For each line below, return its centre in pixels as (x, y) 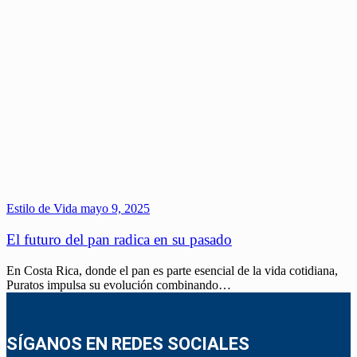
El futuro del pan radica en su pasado (119, 240)
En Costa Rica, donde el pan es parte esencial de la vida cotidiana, (172, 270)
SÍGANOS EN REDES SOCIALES (128, 343)
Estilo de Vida (42, 209)
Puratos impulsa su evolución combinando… (119, 284)
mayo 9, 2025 (114, 209)
